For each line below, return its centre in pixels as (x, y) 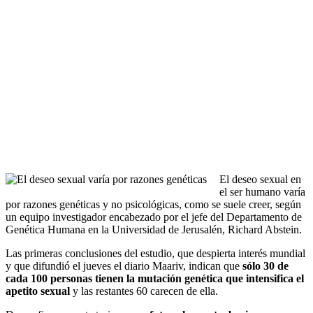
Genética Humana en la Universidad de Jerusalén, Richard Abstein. (154, 230)
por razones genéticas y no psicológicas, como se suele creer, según (153, 204)
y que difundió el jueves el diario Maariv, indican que (124, 266)
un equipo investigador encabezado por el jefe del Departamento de (154, 217)
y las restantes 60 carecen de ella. (144, 291)
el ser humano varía (262, 192)
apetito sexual (38, 291)
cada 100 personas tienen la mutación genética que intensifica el (155, 278)
